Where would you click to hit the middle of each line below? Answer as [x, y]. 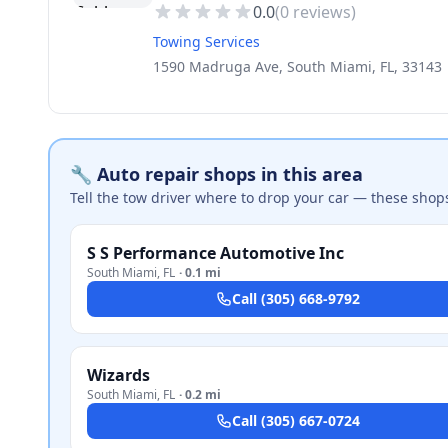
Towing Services [206, 41]
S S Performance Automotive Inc [215, 253]
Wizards [118, 375]
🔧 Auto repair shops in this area [216, 174]
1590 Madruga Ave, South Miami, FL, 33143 [297, 66]
